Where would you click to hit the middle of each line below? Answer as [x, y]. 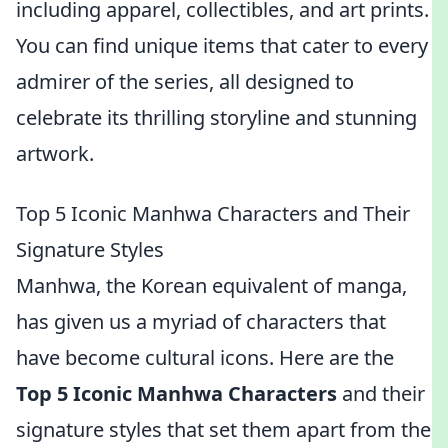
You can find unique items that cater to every [222, 45]
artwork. [55, 153]
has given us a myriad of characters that [201, 321]
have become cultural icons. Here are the [205, 357]
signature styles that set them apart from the [223, 429]
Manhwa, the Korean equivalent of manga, [211, 285]
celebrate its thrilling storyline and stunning [216, 117]
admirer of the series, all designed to [185, 81]
